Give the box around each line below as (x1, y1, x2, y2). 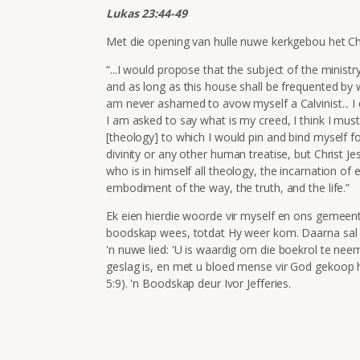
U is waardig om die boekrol (174, 241, 321, 257)
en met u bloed (156, 258, 238, 274)
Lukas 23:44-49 (106, 5, 187, 21)
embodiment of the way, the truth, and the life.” (106, 179, 350, 195)
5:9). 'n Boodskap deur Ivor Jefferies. (106, 275, 292, 291)
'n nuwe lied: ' (106, 241, 174, 257)
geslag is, (106, 258, 157, 274)
